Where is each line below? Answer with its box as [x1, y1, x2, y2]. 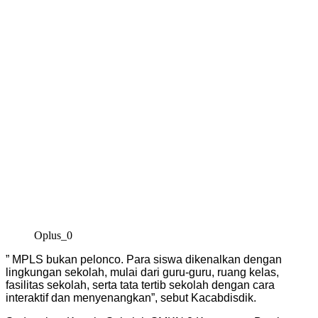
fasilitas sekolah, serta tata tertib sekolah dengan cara [6, 278, 275, 291]
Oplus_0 [34, 229, 72, 241]
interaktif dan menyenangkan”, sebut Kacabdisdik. [6, 291, 256, 304]
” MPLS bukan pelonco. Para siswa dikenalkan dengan [6, 253, 282, 265]
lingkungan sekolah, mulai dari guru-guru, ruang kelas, [6, 265, 279, 278]
